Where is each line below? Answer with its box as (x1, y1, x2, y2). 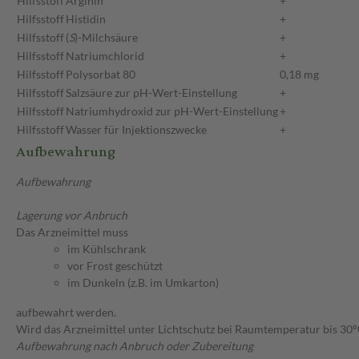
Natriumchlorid (66, 49, 144, 63)
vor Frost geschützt (67, 259, 163, 273)
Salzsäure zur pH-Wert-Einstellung (66, 86, 237, 100)
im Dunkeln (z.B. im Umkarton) (67, 276, 219, 290)
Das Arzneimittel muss (16, 225, 128, 240)
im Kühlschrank (67, 242, 146, 256)
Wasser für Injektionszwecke (66, 123, 207, 137)
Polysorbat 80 (66, 67, 135, 82)
